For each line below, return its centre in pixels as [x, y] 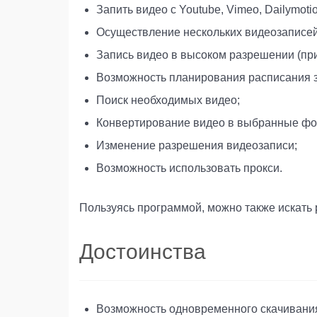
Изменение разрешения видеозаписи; [197, 145]
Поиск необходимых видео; [168, 100]
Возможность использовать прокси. [189, 168]
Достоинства [143, 251]
